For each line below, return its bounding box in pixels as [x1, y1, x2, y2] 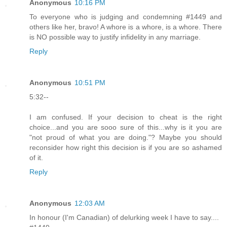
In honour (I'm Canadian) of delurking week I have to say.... [29, 213, 219, 221]
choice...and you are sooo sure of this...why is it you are [29, 123, 222, 131]
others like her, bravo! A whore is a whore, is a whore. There [29, 22, 222, 31]
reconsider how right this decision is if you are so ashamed [29, 143, 222, 152]
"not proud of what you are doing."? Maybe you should [29, 133, 222, 141]
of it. [29, 153, 43, 162]
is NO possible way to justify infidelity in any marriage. [29, 32, 201, 41]
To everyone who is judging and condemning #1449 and [29, 12, 222, 21]
